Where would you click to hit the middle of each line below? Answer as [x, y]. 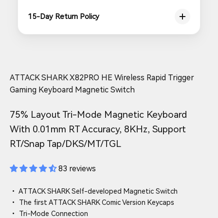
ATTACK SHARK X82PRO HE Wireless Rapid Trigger [102, 77]
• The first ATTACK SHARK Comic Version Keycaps [92, 202]
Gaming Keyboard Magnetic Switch [72, 90]
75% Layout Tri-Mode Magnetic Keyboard [98, 114]
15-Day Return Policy [64, 16]
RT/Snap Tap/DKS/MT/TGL [65, 144]
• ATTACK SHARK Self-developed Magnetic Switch [94, 191]
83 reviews [77, 168]
